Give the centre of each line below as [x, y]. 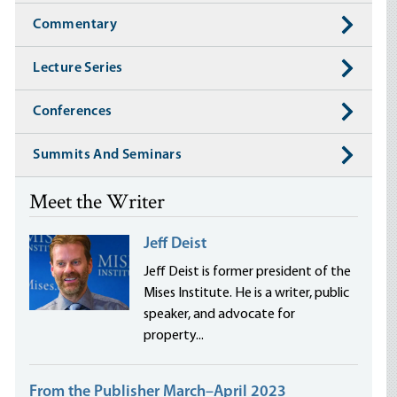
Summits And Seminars [108, 155]
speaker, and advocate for [220, 315]
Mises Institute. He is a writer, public [247, 293]
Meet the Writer [97, 203]
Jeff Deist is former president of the [248, 272]
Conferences [73, 112]
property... [174, 336]
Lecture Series [78, 68]
